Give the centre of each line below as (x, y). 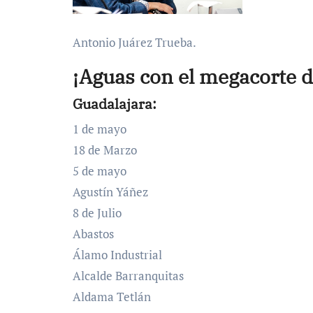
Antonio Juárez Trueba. (134, 42)
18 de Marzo (105, 150)
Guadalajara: (116, 103)
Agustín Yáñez (110, 191)
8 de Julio (97, 212)
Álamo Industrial (117, 254)
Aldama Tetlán (112, 296)
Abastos (93, 233)
